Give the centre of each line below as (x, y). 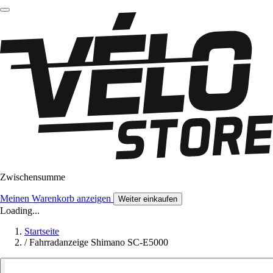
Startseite (42, 232)
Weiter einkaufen (148, 199)
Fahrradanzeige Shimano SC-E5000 (99, 243)
